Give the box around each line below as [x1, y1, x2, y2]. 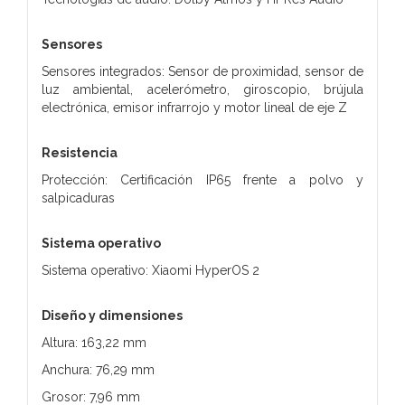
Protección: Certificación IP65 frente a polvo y [42, 172, 363, 187]
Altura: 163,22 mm [42, 334, 146, 350]
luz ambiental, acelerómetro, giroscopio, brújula [42, 81, 363, 97]
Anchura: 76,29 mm [42, 362, 155, 377]
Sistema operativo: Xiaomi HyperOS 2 [42, 262, 259, 278]
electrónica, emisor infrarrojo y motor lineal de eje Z [42, 99, 347, 115]
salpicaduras [42, 190, 115, 205]
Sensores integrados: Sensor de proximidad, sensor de [42, 63, 363, 79]
